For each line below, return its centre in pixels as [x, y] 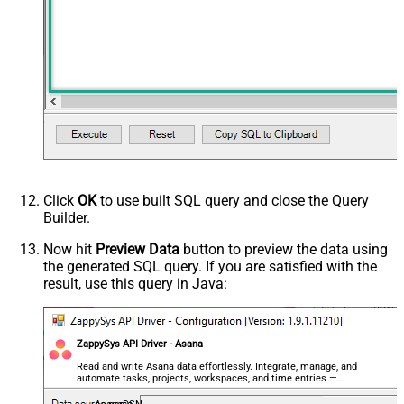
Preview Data [138, 249]
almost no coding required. [137, 390]
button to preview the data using [284, 249]
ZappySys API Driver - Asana [140, 344]
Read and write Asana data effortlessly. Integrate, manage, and [217, 366]
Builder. [67, 217]
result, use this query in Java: [135, 283]
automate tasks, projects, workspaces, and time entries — [207, 378]
